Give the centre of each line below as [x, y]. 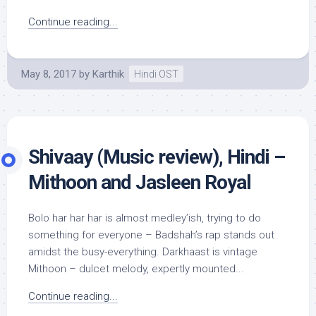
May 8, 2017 [49, 74]
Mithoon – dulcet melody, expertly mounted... [136, 269]
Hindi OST [156, 74]
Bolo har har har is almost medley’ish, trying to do [145, 218]
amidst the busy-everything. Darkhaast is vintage [143, 252]
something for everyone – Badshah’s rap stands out [151, 235]
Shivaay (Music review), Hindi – [157, 157]
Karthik [108, 74]
